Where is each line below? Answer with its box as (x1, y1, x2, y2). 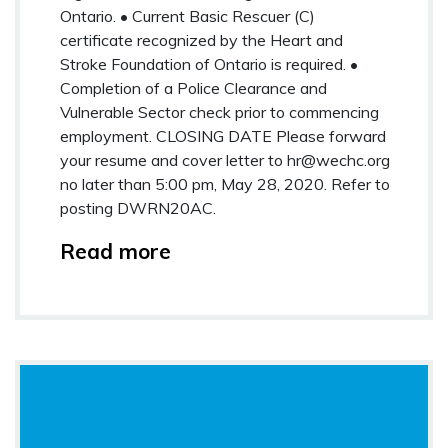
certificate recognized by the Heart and (60, 29, 343, 50)
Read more (60, 237, 171, 264)
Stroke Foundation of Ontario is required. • (60, 53, 358, 74)
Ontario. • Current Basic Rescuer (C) (60, 5, 315, 26)
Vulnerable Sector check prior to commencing (60, 101, 379, 122)
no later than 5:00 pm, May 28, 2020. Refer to (60, 173, 390, 194)
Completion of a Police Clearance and (60, 77, 327, 98)
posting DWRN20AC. (60, 197, 216, 218)
